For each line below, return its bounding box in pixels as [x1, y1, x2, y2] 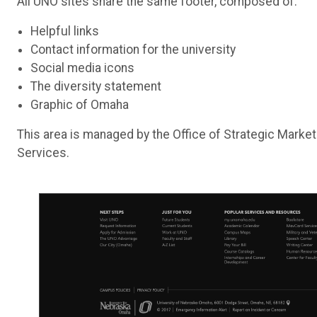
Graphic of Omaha [30, 97, 129, 112]
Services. [17, 145, 69, 160]
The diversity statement [30, 79, 162, 93]
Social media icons [30, 60, 135, 75]
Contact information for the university [30, 42, 236, 57]
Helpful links [30, 23, 100, 38]
